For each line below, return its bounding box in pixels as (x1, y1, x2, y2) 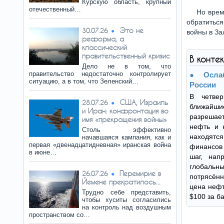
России (189, 80, 216, 89)
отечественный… (29, 5, 81, 13)
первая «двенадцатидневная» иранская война (29, 141, 171, 148)
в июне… (29, 148, 56, 156)
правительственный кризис (82, 51, 170, 60)
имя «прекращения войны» (82, 115, 167, 123)
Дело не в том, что (82, 62, 171, 70)
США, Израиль (119, 98, 168, 106)
